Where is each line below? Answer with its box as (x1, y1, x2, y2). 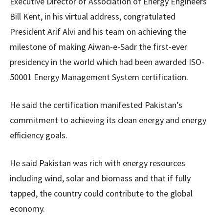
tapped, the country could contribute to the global (10, 188, 193, 199)
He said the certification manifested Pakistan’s (10, 99, 182, 110)
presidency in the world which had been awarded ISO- (10, 56, 204, 67)
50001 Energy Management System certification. (10, 71, 188, 83)
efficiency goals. (10, 130, 67, 141)
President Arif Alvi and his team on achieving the (10, 26, 186, 37)
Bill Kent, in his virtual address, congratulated (10, 11, 175, 22)
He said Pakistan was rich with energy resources (10, 157, 185, 169)
